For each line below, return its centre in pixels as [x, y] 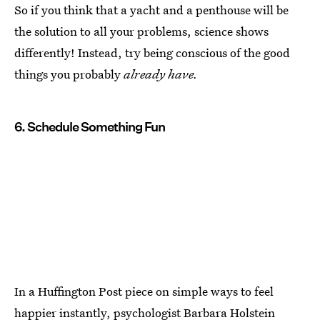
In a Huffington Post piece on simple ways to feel [144, 291]
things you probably [69, 74]
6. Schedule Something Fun [90, 126]
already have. [161, 74]
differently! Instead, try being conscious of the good [152, 52]
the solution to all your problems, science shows [141, 31]
